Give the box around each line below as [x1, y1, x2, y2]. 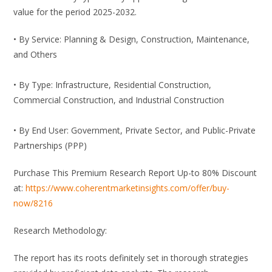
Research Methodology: [13, 225, 107, 237]
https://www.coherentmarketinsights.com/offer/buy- [25, 182, 230, 194]
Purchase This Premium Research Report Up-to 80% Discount [13, 167, 257, 179]
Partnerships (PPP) [13, 140, 87, 152]
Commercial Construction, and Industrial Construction [13, 94, 225, 106]
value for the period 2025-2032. [13, 6, 137, 18]
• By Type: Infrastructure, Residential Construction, [13, 79, 212, 91]
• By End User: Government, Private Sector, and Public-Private [13, 124, 256, 137]
